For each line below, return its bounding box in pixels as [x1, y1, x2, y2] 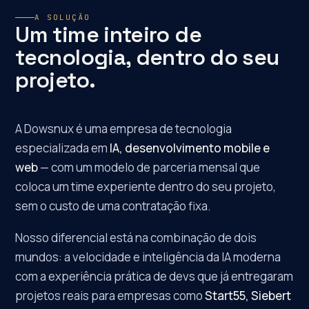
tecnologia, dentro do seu [15, 43, 279, 71]
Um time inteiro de [15, 21, 201, 48]
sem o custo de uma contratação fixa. [15, 198, 212, 214]
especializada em [15, 140, 110, 156]
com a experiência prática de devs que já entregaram [15, 268, 294, 284]
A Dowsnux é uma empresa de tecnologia [15, 121, 232, 137]
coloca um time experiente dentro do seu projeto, [15, 179, 277, 195]
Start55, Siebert [205, 288, 292, 303]
